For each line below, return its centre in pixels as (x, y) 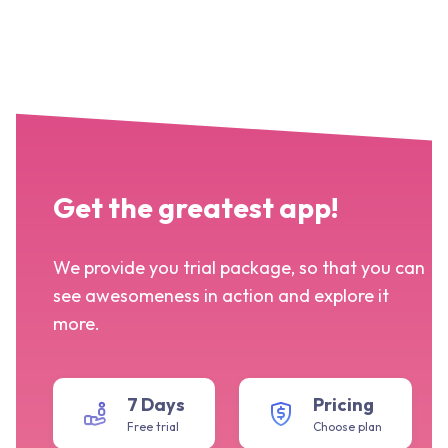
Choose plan (347, 427)
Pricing (343, 405)
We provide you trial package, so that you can (238, 268)
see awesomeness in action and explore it (220, 296)
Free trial (152, 427)
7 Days (155, 405)
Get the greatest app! (195, 208)
